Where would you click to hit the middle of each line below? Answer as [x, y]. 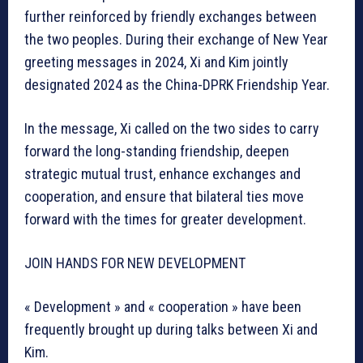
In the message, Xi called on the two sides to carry [172, 128]
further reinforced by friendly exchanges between [171, 16]
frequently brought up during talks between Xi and [171, 329]
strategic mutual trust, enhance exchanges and [162, 173]
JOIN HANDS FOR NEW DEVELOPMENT [135, 263]
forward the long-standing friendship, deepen [157, 151]
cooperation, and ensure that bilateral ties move [164, 196]
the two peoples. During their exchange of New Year [176, 39]
